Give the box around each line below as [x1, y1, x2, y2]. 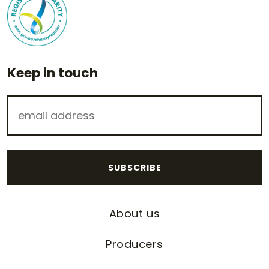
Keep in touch [7, 64, 98, 83]
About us [109, 206, 160, 222]
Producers [105, 237, 164, 252]
